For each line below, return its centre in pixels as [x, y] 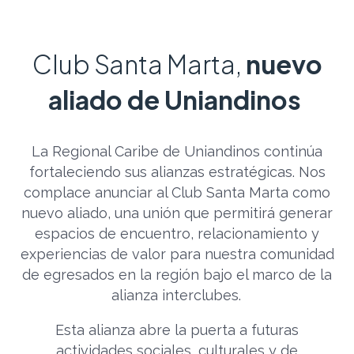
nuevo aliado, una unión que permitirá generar [177, 213]
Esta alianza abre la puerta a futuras [177, 330]
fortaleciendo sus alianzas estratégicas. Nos [177, 171]
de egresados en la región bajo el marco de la [177, 274]
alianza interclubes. [177, 295]
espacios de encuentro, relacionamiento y [177, 233]
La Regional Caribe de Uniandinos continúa [177, 151]
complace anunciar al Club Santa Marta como [177, 192]
